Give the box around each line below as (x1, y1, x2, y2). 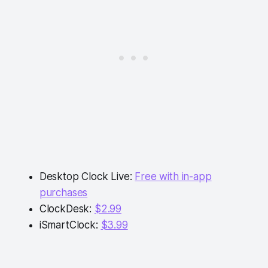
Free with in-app (135, 170, 212, 182)
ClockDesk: (39, 202, 95, 215)
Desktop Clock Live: (39, 170, 135, 182)
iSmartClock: (39, 218, 101, 231)
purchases (39, 186, 88, 199)
